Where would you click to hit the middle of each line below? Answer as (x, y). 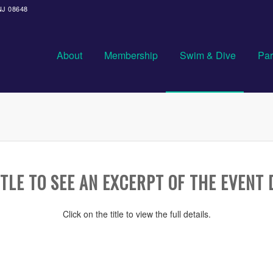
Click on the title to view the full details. (136, 214)
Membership (131, 55)
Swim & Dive (208, 55)
